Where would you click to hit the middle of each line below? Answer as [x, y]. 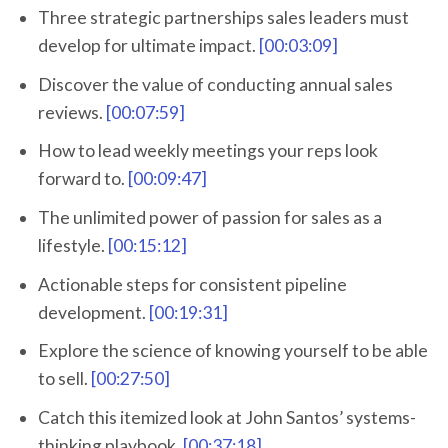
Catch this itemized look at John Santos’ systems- [226, 417]
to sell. [64, 379]
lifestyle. [72, 246]
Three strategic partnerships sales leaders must [223, 18]
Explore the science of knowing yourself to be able [232, 351]
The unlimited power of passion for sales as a [209, 218]
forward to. [82, 179]
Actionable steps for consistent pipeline [192, 284]
